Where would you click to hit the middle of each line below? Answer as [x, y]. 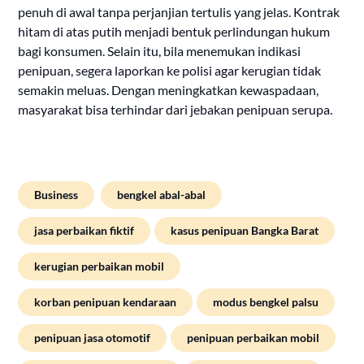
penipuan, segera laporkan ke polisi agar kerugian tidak [170, 71]
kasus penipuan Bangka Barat [245, 231]
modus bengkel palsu [266, 302]
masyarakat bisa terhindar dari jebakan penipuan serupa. [175, 110]
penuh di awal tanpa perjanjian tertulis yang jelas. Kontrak [179, 12]
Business [56, 195]
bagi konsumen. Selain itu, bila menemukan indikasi [160, 51]
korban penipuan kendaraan [106, 302]
